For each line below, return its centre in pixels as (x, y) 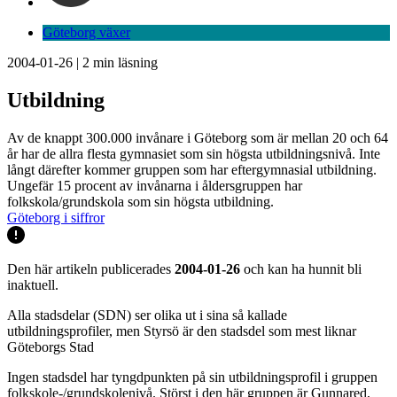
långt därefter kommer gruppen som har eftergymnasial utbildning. (192, 169)
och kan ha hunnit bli (301, 269)
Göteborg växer (86, 32)
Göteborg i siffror (56, 217)
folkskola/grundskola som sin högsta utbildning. (140, 201)
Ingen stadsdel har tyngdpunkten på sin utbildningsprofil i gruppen (192, 377)
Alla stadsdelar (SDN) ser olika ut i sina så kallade (147, 315)
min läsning (124, 62)
